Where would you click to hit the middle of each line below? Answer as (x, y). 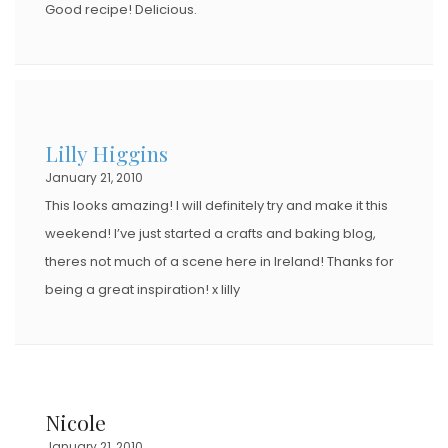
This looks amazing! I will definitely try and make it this (216, 205)
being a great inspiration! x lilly (142, 289)
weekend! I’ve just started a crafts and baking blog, (210, 233)
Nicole (75, 421)
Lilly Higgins (106, 152)
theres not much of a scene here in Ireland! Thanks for (219, 261)
